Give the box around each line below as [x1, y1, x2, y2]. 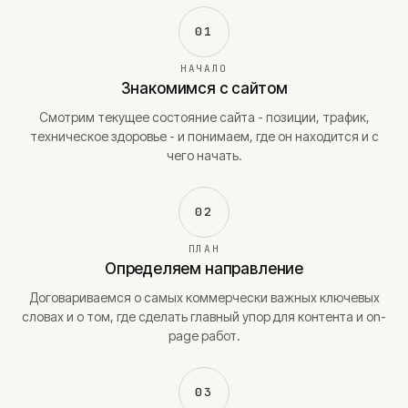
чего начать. [166, 148, 242, 163]
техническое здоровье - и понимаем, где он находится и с [29, 128, 379, 144]
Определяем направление [104, 260, 304, 278]
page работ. [168, 328, 240, 343]
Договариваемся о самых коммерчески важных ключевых [28, 290, 380, 305]
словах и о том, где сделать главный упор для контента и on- [22, 309, 386, 324]
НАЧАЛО [180, 62, 228, 75]
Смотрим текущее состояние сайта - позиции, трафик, [38, 109, 370, 125]
